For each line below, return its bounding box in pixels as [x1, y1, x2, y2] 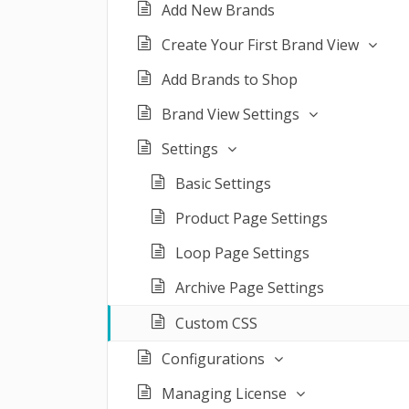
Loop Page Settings [175, 243, 309, 263]
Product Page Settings [175, 208, 328, 228]
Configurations [162, 349, 265, 369]
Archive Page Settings [175, 278, 324, 298]
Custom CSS [175, 313, 257, 333]
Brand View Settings [162, 104, 299, 124]
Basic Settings [175, 173, 271, 194]
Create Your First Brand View [162, 35, 359, 55]
